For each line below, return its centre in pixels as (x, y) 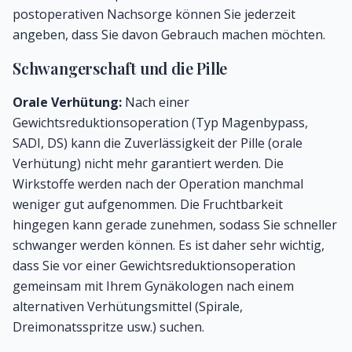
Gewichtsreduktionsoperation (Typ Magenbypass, (160, 123)
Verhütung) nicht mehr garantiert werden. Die (148, 164)
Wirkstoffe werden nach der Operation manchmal (158, 184)
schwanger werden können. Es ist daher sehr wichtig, (169, 246)
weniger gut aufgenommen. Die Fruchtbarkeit (148, 205)
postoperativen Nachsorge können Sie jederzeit (154, 15)
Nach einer (156, 103)
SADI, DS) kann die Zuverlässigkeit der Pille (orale (158, 143)
